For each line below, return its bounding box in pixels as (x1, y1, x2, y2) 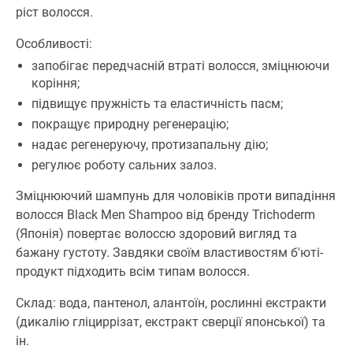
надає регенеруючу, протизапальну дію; (32, 136, 268, 152)
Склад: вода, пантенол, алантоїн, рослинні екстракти (16, 295, 326, 310)
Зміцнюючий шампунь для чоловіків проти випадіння (16, 188, 336, 203)
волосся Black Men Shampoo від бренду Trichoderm (16, 206, 315, 222)
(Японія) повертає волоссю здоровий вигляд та (16, 225, 297, 241)
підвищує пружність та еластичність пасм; (32, 95, 283, 111)
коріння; (32, 75, 80, 91)
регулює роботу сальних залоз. (32, 157, 217, 173)
